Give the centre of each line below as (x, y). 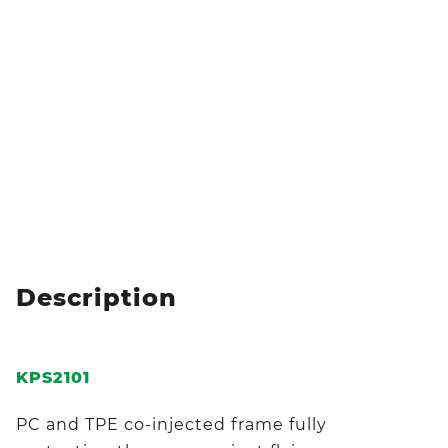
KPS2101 (53, 377)
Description (96, 297)
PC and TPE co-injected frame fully (171, 424)
